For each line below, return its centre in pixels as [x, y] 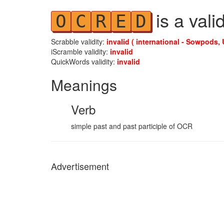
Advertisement [80, 166]
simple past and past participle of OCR [132, 126]
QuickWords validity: [84, 61]
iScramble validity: [80, 51]
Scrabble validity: [79, 41]
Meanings [84, 85]
